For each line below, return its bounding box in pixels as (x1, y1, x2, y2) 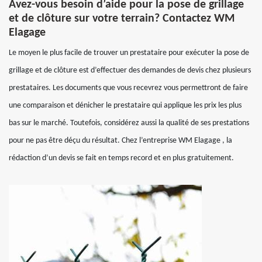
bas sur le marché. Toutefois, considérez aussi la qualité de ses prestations (9, 119, 249, 127)
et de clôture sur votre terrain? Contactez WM (9, 13, 235, 25)
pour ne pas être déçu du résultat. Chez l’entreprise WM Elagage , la (9, 136, 232, 145)
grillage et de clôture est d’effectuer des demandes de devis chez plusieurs (9, 66, 251, 75)
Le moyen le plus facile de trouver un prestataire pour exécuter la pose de (9, 49, 249, 57)
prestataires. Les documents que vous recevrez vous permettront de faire (9, 84, 248, 92)
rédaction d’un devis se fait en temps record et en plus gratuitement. (9, 154, 234, 163)
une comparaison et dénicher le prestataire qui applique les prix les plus (9, 101, 242, 110)
